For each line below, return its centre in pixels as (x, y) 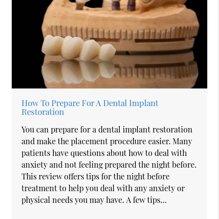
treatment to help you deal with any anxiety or (103, 188)
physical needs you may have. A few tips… (94, 199)
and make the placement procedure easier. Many (107, 141)
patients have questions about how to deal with (104, 153)
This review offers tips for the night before (96, 176)
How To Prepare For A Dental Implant (90, 102)
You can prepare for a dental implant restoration (107, 129)
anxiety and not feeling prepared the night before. (109, 164)
